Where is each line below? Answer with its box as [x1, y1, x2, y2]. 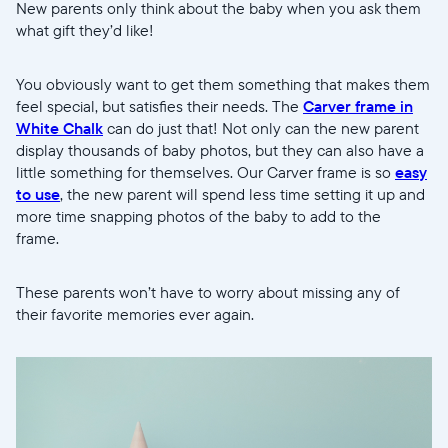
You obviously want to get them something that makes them [16, 74, 430, 95]
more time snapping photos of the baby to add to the [16, 206, 381, 227]
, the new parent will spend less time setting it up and [60, 184, 425, 205]
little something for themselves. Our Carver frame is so [16, 162, 395, 183]
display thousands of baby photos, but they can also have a [16, 140, 424, 161]
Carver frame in [303, 96, 413, 117]
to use [16, 184, 60, 205]
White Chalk [16, 118, 103, 139]
